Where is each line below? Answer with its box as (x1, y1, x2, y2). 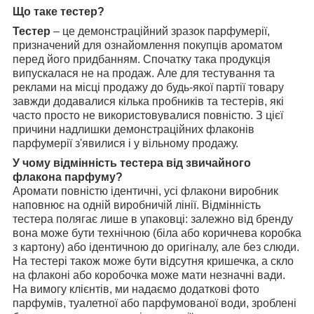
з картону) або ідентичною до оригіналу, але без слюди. (13, 240, 299, 253)
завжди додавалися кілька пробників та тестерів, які (13, 95, 284, 107)
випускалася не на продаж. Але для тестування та (13, 67, 275, 79)
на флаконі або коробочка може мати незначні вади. (13, 268, 285, 281)
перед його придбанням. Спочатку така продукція (13, 53, 271, 65)
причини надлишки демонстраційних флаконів (13, 123, 254, 135)
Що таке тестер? (13, 5, 104, 18)
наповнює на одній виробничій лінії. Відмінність (13, 198, 261, 211)
